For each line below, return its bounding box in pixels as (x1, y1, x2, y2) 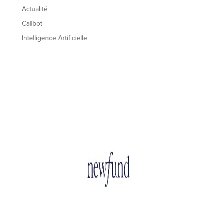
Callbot (21, 19, 42, 28)
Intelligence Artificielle (21, 33, 87, 42)
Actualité (21, 4, 47, 13)
